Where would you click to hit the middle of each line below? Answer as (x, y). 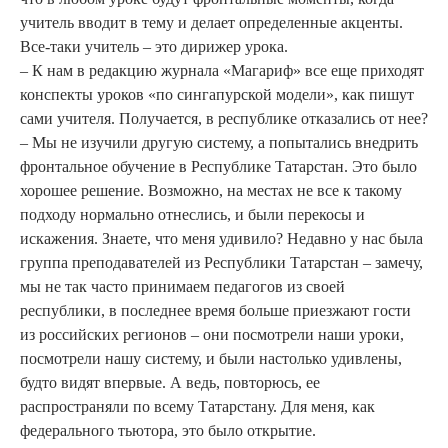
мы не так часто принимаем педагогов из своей (182, 287)
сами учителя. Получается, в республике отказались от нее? (224, 119)
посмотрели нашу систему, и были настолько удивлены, (211, 359)
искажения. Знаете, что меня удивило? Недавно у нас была (221, 239)
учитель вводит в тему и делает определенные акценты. (211, 23)
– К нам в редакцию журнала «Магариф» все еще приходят (222, 71)
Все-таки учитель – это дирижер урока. (154, 47)
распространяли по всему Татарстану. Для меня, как (197, 407)
